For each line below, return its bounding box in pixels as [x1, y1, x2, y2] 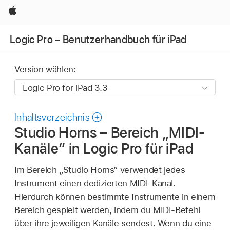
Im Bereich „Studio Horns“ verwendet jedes [14, 164, 185, 175]
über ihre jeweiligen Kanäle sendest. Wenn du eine [14, 218, 212, 228]
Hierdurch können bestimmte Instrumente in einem [14, 191, 216, 202]
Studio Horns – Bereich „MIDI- [14, 124, 205, 142]
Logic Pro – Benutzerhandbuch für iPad [10, 33, 187, 46]
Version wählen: [14, 64, 76, 75]
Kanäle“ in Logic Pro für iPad [14, 140, 194, 158]
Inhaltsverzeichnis [14, 111, 90, 124]
